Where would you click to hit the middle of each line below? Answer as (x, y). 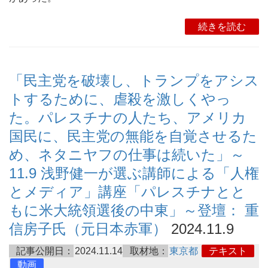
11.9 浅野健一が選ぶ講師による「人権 (134, 173)
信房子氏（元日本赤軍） (88, 229)
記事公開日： (45, 251)
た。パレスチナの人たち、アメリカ (128, 118)
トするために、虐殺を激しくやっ (120, 99)
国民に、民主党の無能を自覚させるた (133, 136)
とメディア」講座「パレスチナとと (127, 192)
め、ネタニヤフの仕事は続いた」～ (127, 155)
